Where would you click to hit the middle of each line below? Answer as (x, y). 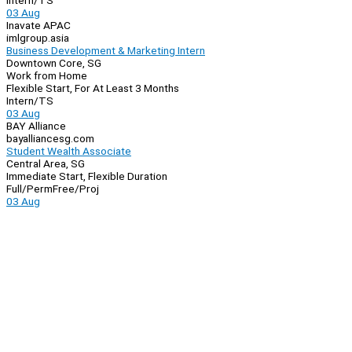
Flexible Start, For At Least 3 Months (93, 88)
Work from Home (47, 76)
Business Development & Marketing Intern (106, 51)
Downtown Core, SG (54, 63)
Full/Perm (29, 189)
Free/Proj (76, 189)
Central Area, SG (46, 164)
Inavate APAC (38, 26)
